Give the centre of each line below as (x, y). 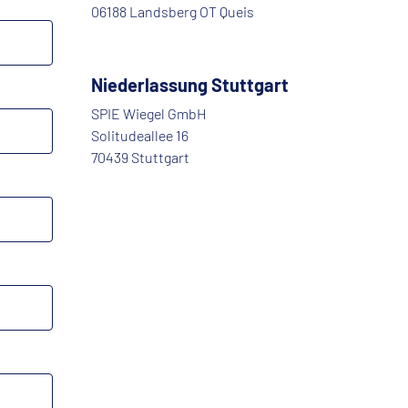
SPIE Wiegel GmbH (149, 114)
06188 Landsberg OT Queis (173, 12)
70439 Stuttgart (140, 158)
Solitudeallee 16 (140, 136)
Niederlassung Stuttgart (190, 85)
